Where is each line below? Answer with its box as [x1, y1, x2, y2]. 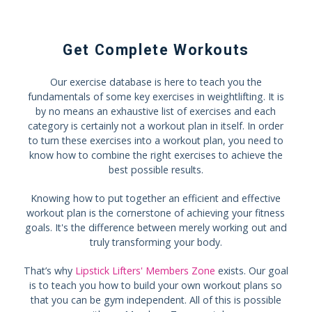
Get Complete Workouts [63, 40, 249, 58]
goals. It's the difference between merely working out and [24, 220, 287, 234]
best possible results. [108, 162, 203, 176]
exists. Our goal [214, 263, 288, 277]
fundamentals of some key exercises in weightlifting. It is [27, 89, 284, 103]
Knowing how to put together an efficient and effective [31, 191, 281, 205]
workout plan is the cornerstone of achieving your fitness [26, 205, 286, 219]
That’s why [23, 263, 75, 277]
